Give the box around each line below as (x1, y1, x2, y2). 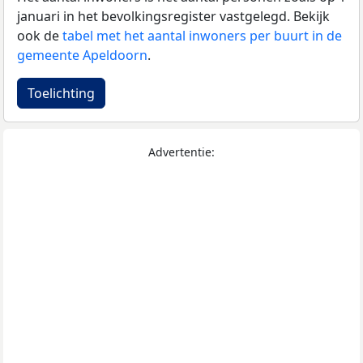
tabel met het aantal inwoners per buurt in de (62, 27, 342, 45)
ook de (17, 27, 62, 45)
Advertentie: (148, 144, 215, 160)
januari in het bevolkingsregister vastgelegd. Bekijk (17, 7, 330, 26)
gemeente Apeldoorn (17, 46, 147, 65)
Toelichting (28, 84, 95, 103)
